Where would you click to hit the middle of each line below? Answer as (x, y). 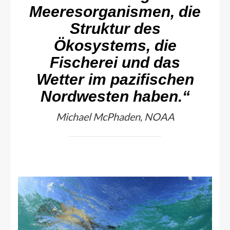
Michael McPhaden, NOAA (115, 116)
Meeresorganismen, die (115, 11)
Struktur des (115, 28)
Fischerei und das (115, 62)
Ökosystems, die (115, 45)
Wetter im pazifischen (115, 79)
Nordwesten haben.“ (115, 96)
